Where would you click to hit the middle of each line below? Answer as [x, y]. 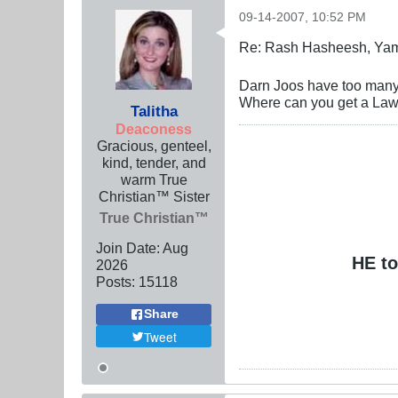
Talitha [154, 111]
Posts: [115, 281]
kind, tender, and [154, 162]
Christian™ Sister [154, 196]
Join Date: [128, 247]
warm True [154, 179]
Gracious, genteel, [154, 145]
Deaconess [154, 128]
